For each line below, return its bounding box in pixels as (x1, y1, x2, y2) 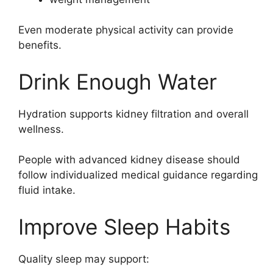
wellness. (18, 122, 64, 135)
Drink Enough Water (18, 68, 217, 94)
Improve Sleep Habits (18, 213, 230, 239)
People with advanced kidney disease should (18, 154, 240, 166)
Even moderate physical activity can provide (18, 24, 233, 36)
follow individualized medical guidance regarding (18, 169, 258, 181)
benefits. (18, 39, 62, 51)
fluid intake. (18, 184, 76, 196)
